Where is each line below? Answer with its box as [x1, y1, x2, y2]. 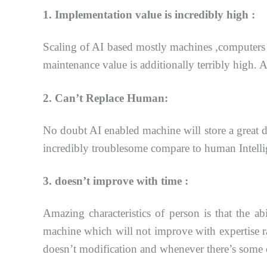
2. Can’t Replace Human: [43, 91, 168, 104]
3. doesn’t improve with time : [43, 175, 188, 188]
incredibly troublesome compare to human [43, 141, 239, 154]
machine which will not [43, 225, 154, 238]
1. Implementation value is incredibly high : [43, 8, 255, 21]
